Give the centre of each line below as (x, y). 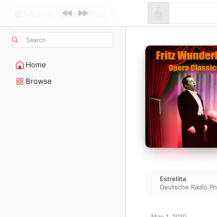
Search (36, 40)
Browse (39, 81)
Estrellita (173, 179)
